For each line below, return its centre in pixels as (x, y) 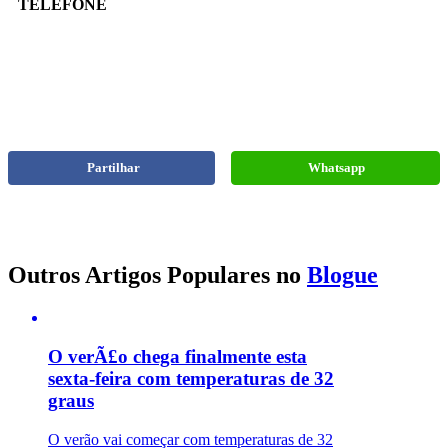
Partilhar (113, 168)
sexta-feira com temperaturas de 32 (191, 378)
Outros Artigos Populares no (157, 275)
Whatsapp (337, 168)
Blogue (342, 275)
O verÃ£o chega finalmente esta (177, 356)
